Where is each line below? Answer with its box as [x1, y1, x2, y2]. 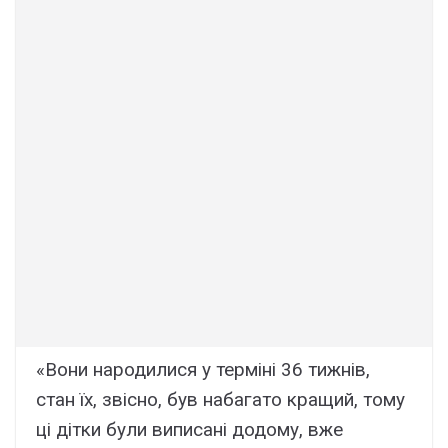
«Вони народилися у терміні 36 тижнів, [36, 358, 370, 382]
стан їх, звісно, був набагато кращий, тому [36, 388, 405, 412]
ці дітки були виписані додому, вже [36, 418, 343, 442]
